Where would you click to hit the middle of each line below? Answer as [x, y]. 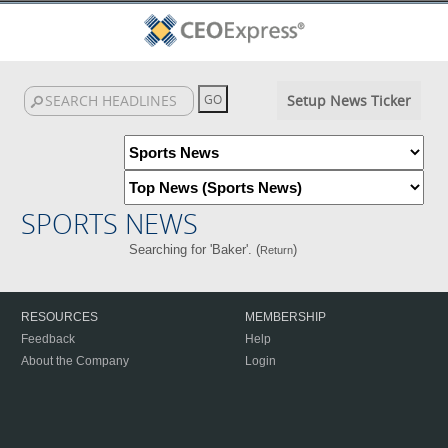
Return [276, 250]
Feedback [48, 339]
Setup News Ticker [348, 100]
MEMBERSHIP [285, 317]
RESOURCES [59, 317]
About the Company [75, 361]
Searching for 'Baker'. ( [194, 249]
